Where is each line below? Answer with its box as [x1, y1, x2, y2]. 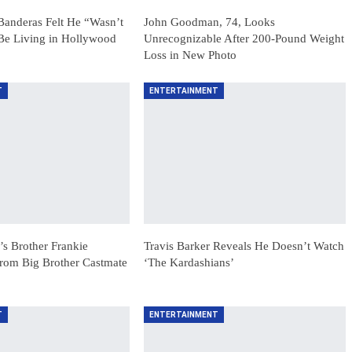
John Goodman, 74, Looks [144, 15, 276, 28]
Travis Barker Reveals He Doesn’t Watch [144, 239, 345, 252]
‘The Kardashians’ [144, 255, 235, 269]
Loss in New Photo [144, 48, 237, 61]
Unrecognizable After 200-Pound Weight [144, 31, 345, 45]
